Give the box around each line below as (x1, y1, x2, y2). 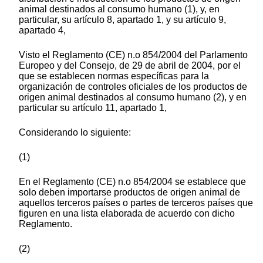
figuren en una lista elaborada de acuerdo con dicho (19, 208, 235, 219)
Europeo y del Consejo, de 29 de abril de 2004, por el (19, 60, 241, 71)
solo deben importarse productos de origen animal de (19, 187, 240, 198)
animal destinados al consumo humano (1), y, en (19, 4, 220, 15)
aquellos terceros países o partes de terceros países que (19, 198, 253, 208)
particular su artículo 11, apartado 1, (19, 103, 167, 113)
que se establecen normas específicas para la (19, 71, 209, 82)
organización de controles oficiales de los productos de (19, 82, 247, 92)
